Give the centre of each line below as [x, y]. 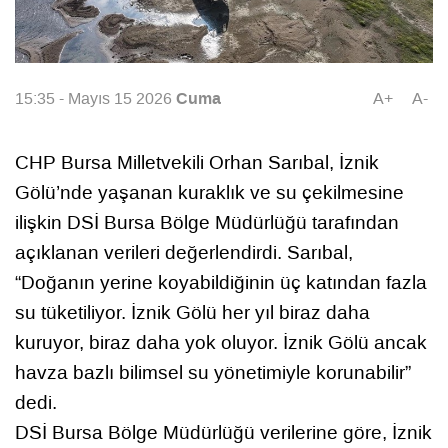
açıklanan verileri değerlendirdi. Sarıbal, [184, 253]
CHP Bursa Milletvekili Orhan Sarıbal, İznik [197, 163]
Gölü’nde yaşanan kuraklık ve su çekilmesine [209, 193]
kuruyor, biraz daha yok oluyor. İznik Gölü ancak [221, 343]
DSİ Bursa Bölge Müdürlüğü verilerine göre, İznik [223, 433]
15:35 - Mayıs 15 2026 [95, 98]
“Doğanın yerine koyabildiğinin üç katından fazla [221, 283]
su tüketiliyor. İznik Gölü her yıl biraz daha [192, 313]
